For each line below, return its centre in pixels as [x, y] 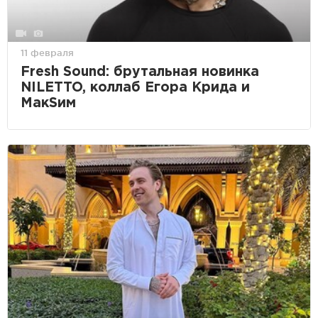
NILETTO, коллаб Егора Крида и [135, 87]
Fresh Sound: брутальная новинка [140, 72]
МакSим [48, 103]
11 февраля [47, 52]
